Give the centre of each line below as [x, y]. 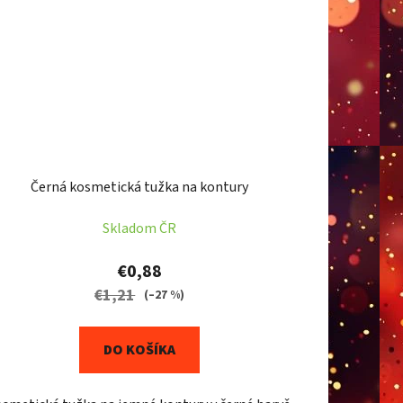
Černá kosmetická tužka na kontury [140, 187]
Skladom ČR [140, 228]
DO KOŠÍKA [140, 349]
